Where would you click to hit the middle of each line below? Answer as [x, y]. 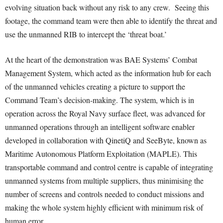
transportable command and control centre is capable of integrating [109, 167]
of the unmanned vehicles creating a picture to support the [95, 86]
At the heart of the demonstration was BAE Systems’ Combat [101, 59]
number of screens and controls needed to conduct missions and [105, 194]
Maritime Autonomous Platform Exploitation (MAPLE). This [101, 154]
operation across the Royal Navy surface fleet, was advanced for [105, 113]
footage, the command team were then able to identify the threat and [111, 21]
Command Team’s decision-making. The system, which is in [100, 100]
